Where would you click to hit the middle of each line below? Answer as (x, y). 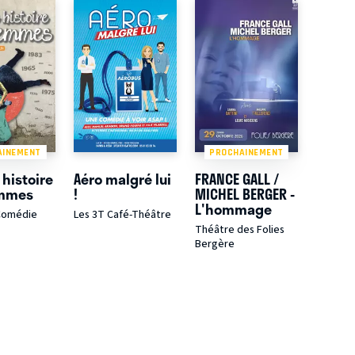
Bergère (214, 244)
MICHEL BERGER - (244, 194)
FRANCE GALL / (237, 179)
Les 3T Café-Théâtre (123, 215)
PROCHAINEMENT (246, 152)
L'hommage (233, 209)
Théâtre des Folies (239, 230)
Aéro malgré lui (123, 179)
